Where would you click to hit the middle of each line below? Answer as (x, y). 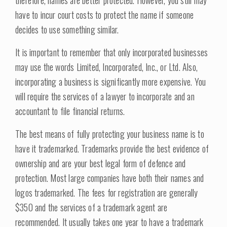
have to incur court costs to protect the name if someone (105, 15)
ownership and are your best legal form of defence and (101, 163)
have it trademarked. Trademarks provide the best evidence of (112, 148)
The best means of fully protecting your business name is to (110, 134)
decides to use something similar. (67, 29)
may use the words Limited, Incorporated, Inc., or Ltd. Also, (107, 67)
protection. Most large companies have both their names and (110, 178)
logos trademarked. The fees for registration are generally (107, 193)
